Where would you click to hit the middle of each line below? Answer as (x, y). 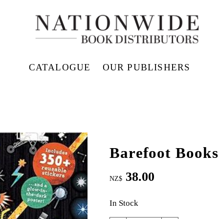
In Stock (124, 203)
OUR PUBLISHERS (146, 67)
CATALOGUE (60, 67)
